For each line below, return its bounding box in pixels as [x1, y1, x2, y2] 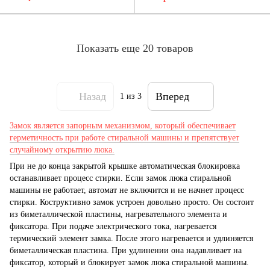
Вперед [155, 90, 189, 102]
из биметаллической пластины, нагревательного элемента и [10, 210, 227, 219]
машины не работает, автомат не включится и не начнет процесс [10, 186, 244, 195]
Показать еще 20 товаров [77, 42, 193, 54]
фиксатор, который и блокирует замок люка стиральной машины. [10, 258, 249, 268]
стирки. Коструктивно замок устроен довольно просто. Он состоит [10, 198, 254, 207]
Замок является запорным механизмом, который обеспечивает [10, 121, 236, 131]
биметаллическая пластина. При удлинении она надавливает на [10, 246, 242, 256]
